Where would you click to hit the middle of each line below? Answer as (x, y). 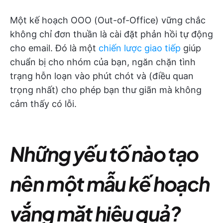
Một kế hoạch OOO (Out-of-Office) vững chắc (108, 20)
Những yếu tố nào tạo (104, 154)
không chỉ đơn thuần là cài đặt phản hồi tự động (111, 34)
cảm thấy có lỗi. (43, 104)
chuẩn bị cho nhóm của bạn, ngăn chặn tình (103, 62)
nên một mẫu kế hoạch (110, 183)
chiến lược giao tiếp (140, 48)
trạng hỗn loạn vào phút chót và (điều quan (102, 76)
